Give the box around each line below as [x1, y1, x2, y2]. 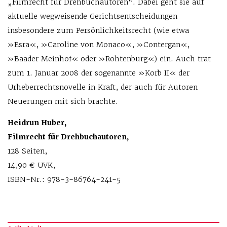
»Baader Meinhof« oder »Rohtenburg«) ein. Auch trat [8, 54, 211, 63]
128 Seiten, [8, 146, 47, 156]
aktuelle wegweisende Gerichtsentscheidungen [8, 12, 177, 21]
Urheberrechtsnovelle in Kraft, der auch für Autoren [8, 83, 198, 92]
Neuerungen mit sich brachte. [8, 97, 118, 106]
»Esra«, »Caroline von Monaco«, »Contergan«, [8, 40, 190, 49]
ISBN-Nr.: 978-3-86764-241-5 [8, 175, 121, 184]
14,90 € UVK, [8, 161, 55, 170]
